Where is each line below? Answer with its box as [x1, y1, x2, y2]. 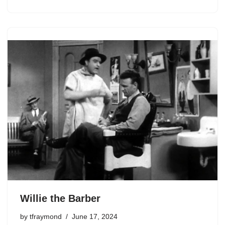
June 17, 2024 [72, 212, 118, 220]
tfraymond [30, 212, 62, 220]
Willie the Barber [20, 192, 100, 204]
